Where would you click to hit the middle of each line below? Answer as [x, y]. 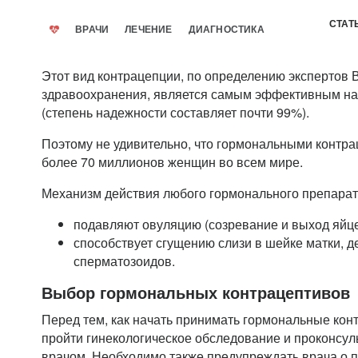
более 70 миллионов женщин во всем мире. [172, 162]
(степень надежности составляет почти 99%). [175, 112]
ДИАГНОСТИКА [226, 30]
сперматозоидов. [124, 261]
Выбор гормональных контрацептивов [196, 292]
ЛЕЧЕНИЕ [149, 30]
